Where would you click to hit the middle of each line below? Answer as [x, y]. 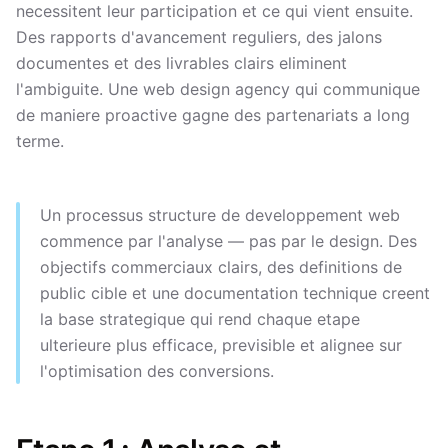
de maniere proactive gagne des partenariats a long [213, 115]
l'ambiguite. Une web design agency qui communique [218, 89]
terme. [40, 141]
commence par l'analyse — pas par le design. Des [228, 241]
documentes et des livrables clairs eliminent [181, 63]
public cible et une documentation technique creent [235, 293]
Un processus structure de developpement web [220, 215]
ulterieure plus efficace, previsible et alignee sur [221, 345]
